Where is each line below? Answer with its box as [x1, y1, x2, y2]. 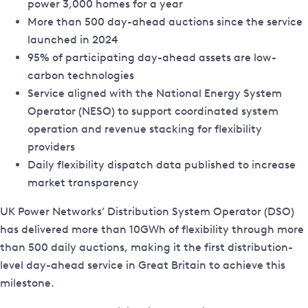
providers [27, 140, 75, 154]
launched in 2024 [27, 33, 118, 47]
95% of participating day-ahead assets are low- [27, 51, 276, 65]
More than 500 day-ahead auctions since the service [27, 15, 302, 29]
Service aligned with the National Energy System [27, 87, 282, 100]
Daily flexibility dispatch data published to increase [27, 158, 296, 172]
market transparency [27, 176, 139, 190]
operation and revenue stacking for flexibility [27, 122, 262, 136]
